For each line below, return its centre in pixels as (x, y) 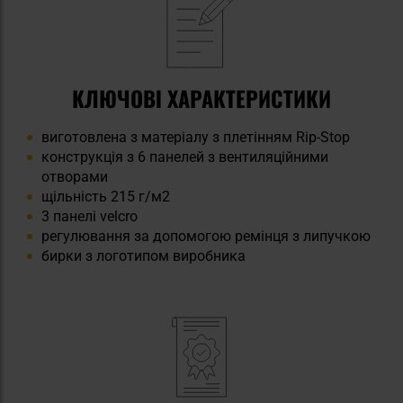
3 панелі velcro (90, 216)
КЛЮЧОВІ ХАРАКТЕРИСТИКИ (201, 98)
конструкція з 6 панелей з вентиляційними (185, 157)
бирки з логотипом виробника (143, 255)
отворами (75, 176)
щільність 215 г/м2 (106, 196)
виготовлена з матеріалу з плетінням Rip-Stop (196, 137)
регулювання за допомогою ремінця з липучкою (206, 236)
